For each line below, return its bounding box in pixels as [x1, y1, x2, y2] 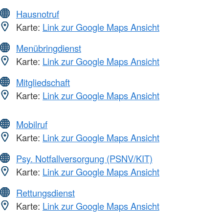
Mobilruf [16, 117, 47, 131]
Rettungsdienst [16, 186, 75, 199]
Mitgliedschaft [16, 75, 70, 88]
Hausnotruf [16, 7, 59, 20]
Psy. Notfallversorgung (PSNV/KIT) [16, 152, 153, 165]
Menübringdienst [16, 41, 81, 54]
